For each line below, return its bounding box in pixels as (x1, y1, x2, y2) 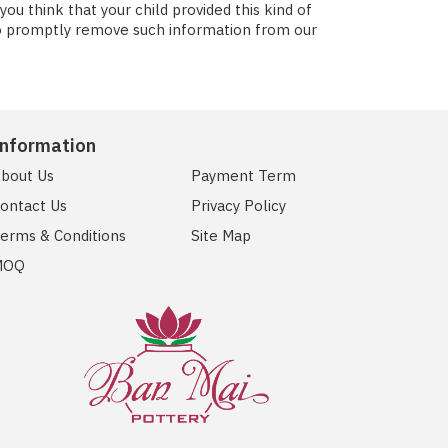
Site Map (191, 225, 251, 245)
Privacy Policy (191, 195, 286, 215)
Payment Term (191, 165, 296, 185)
